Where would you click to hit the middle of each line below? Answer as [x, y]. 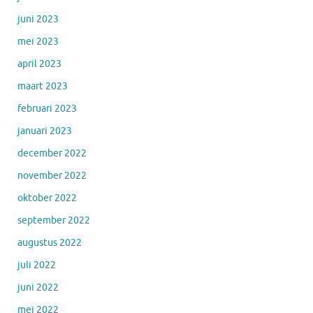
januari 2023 [45, 131]
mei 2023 [38, 41]
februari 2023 [47, 108]
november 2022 [52, 175]
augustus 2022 [50, 242]
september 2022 [54, 220]
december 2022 [52, 153]
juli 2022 [37, 265]
